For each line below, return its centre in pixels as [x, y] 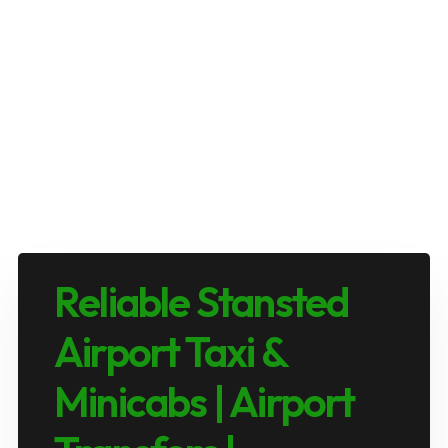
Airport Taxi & [170, 351]
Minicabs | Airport [204, 401]
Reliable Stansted [201, 301]
